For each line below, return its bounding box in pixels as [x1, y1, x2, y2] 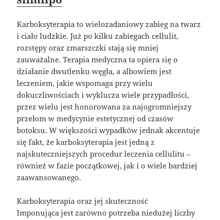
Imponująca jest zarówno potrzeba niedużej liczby [17, 207, 195, 218]
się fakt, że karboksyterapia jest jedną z [17, 137, 155, 147]
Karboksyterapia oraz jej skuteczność [17, 195, 148, 206]
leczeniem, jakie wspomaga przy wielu [17, 78, 153, 88]
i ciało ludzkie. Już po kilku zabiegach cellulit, [17, 30, 179, 41]
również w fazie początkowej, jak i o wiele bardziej [17, 160, 198, 170]
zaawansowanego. [17, 172, 82, 182]
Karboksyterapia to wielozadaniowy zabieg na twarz [17, 19, 201, 29]
